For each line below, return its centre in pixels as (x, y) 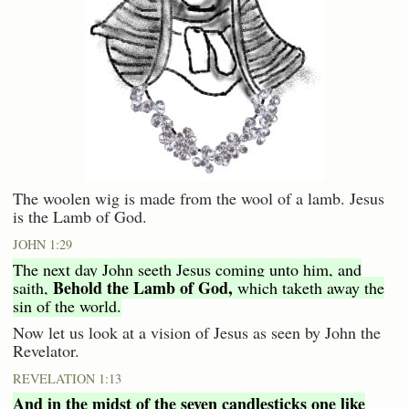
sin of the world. (67, 305)
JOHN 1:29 (42, 244)
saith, (33, 287)
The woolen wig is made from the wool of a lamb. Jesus (199, 198)
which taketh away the (309, 287)
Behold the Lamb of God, (143, 287)
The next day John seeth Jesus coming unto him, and (187, 269)
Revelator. (46, 350)
